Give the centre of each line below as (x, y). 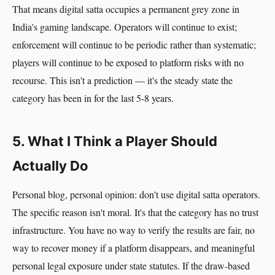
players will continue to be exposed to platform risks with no (128, 62)
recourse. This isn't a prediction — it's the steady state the (122, 80)
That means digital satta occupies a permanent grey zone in (126, 9)
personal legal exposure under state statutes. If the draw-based (131, 265)
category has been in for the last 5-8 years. (93, 98)
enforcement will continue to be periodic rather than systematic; (134, 45)
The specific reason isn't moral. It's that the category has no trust (135, 212)
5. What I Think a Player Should (115, 141)
